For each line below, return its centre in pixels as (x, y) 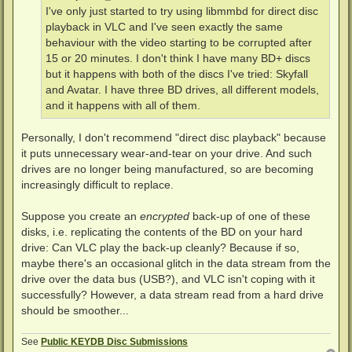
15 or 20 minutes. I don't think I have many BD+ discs (178, 59)
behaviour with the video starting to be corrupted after (179, 43)
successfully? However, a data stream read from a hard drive (172, 294)
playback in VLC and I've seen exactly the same (164, 27)
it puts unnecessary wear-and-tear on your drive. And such (167, 153)
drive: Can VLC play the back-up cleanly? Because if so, (160, 247)
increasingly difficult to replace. (97, 184)
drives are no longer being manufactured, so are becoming (167, 169)
